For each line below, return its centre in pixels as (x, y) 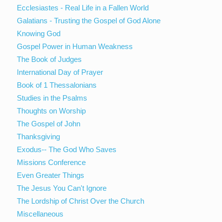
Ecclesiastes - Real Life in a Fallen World (83, 7)
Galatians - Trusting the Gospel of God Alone (89, 20)
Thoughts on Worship (52, 111)
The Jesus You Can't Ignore (62, 188)
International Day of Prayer (60, 72)
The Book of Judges (50, 59)
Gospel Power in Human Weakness (75, 46)
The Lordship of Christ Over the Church (81, 201)
